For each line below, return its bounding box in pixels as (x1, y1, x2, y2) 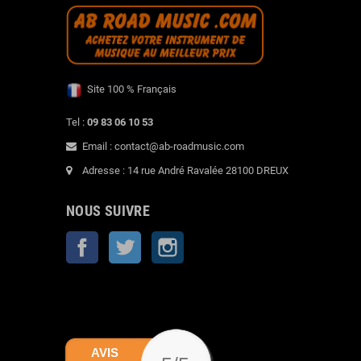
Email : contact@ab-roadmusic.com (82, 139, 244, 152)
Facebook (98, 232, 143, 245)
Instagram (184, 232, 230, 245)
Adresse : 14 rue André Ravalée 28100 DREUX (82, 164, 288, 176)
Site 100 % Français (82, 83, 176, 95)
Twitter (141, 232, 173, 245)
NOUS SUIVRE (66, 201, 150, 219)
